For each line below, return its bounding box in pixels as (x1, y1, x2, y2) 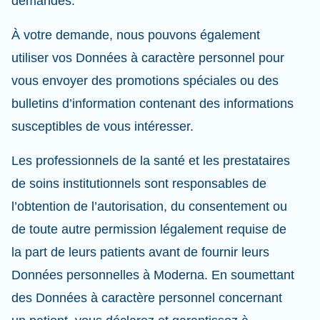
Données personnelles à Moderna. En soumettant (11, 268, 294, 282)
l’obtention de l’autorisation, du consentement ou (11, 199, 287, 214)
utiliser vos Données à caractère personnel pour (11, 51, 284, 65)
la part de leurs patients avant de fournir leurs (11, 245, 269, 259)
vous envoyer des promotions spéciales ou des (11, 74, 279, 88)
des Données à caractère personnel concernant (11, 291, 282, 305)
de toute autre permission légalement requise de (11, 222, 286, 236)
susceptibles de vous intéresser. (11, 119, 197, 134)
